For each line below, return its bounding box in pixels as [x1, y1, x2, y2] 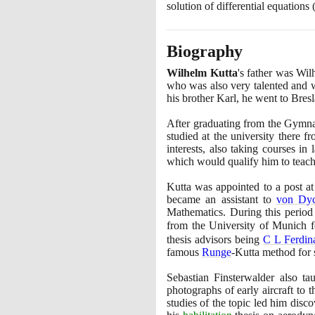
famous [167, 245, 202, 258]
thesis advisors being [167, 233, 264, 245]
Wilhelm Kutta [167, 66, 238, 79]
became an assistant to [167, 193, 277, 205]
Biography [167, 41, 243, 60]
